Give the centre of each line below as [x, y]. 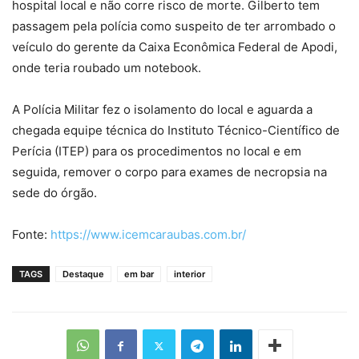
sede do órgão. [54, 193]
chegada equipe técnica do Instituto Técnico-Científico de [176, 130]
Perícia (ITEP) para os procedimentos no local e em [157, 151]
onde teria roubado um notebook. [107, 68]
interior [190, 274]
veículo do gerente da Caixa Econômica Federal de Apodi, [175, 47]
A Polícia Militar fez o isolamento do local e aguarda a [162, 109]
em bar [139, 274]
